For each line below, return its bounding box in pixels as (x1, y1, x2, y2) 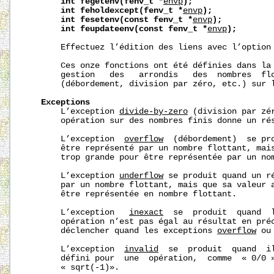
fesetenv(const (80, 15, 149, 24)
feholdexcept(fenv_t (80, 6, 174, 15)
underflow (119, 171, 164, 180)
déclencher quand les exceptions (26, 226, 218, 235)
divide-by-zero (119, 106, 188, 116)
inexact (129, 207, 164, 217)
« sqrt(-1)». (26, 262, 120, 272)
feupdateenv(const (80, 24, 164, 34)
